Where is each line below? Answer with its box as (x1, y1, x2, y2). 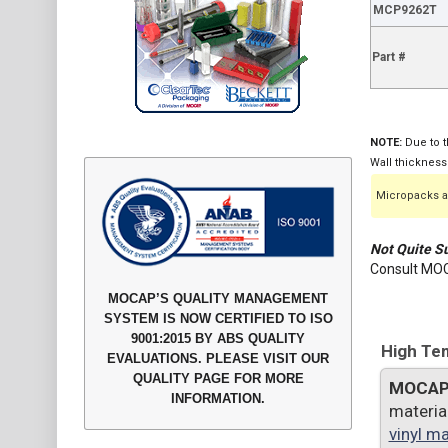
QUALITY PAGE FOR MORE (132, 371, 304, 387)
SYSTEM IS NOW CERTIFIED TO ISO (103, 311, 333, 327)
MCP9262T (372, 3, 437, 17)
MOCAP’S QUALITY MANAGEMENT (108, 291, 329, 307)
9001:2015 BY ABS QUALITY (131, 331, 306, 347)
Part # (371, 50, 406, 64)
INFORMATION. (171, 391, 266, 407)
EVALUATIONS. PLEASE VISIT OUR (107, 351, 330, 367)
